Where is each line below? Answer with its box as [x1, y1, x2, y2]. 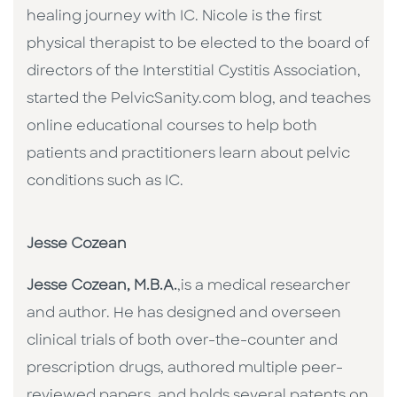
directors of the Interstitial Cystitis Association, [27, 65, 361, 80]
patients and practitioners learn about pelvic [27, 147, 350, 162]
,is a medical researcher [177, 279, 351, 294]
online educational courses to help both [27, 120, 317, 135]
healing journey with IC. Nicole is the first [27, 10, 322, 25]
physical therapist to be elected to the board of [27, 37, 370, 52]
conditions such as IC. [27, 175, 183, 190]
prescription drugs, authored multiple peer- [27, 362, 343, 377]
